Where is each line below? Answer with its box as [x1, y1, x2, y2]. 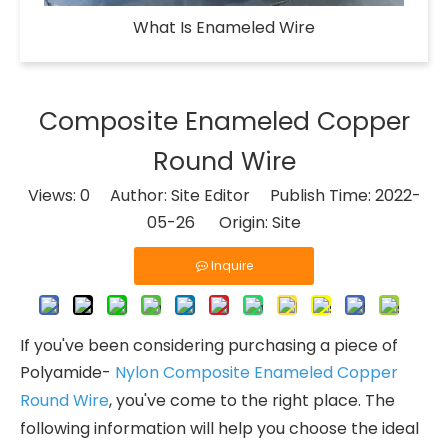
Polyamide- [20, 361, 115, 384]
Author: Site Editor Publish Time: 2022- [89, 184, 421, 207]
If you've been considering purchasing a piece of [20, 334, 398, 357]
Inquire [210, 257, 253, 274]
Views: [27, 184, 80, 207]
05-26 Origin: [147, 211, 272, 234]
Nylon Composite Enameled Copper [115, 361, 398, 384]
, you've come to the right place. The [109, 389, 395, 412]
